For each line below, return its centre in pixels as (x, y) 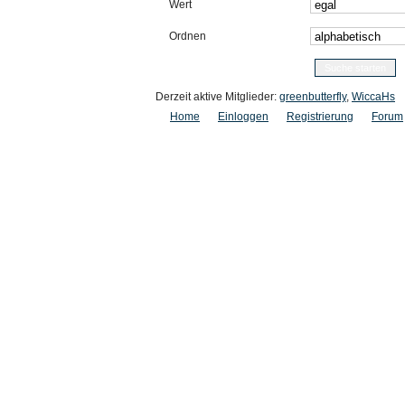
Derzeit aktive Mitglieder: (217, 97)
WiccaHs (373, 97)
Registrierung (320, 117)
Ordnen (188, 36)
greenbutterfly (313, 97)
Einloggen (243, 117)
